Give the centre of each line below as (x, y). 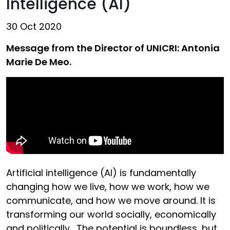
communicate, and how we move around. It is (111, 200)
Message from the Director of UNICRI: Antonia (113, 48)
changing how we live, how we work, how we (108, 187)
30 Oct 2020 (34, 26)
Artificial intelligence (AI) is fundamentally (101, 173)
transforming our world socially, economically (111, 214)
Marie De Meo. (39, 62)
